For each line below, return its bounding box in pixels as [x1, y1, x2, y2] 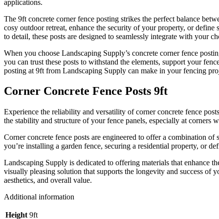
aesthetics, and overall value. [4, 176, 92, 185]
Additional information [4, 193, 74, 201]
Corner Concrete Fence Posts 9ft [4, 85, 168, 98]
